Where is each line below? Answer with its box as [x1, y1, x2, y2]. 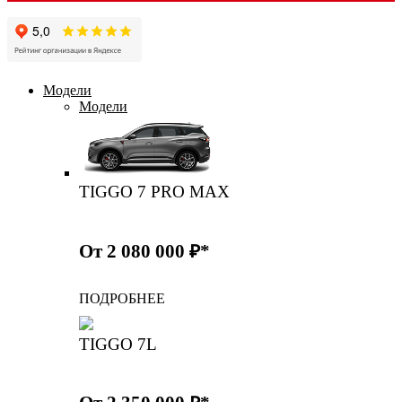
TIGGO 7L [79, 334, 157, 354]
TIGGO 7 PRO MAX [79, 182, 230, 201]
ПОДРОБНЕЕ [79, 290, 165, 306]
